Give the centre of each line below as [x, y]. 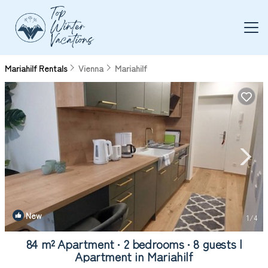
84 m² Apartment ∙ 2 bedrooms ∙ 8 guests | [134, 244]
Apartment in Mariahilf [134, 256]
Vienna [91, 68]
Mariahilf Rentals [37, 68]
